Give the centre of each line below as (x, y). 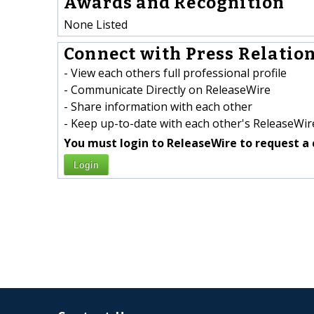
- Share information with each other (158, 107)
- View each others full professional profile (175, 73)
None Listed (96, 24)
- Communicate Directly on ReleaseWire (167, 90)
